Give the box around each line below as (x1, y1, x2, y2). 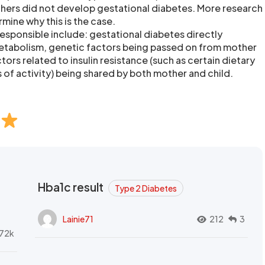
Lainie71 (63, 213, 93, 224)
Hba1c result (38, 180, 105, 195)
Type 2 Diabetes (115, 183, 177, 194)
